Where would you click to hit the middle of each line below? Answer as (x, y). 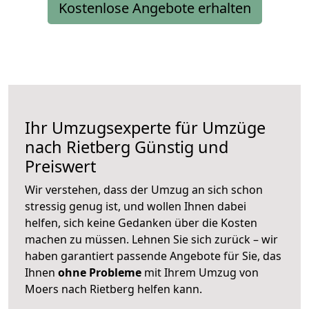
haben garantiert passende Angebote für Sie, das (153, 256)
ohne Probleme (100, 273)
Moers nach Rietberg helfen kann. (113, 289)
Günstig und (179, 147)
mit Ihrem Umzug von (200, 273)
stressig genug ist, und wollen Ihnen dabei (136, 207)
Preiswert (60, 167)
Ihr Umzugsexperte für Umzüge (145, 128)
